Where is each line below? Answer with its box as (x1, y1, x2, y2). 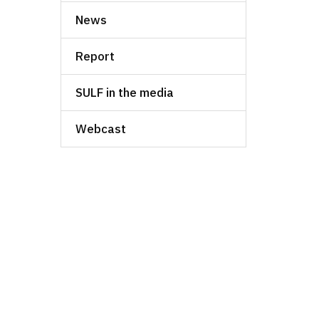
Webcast (75, 121, 126, 137)
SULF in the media (75, 85, 174, 101)
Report (75, 48, 115, 65)
